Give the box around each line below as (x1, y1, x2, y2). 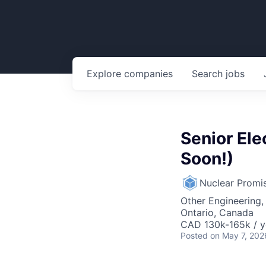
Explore (87, 68, 124, 80)
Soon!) (180, 148, 233, 169)
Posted (180, 230, 208, 240)
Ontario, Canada (180, 207, 254, 218)
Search (192, 68, 226, 80)
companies (124, 68, 173, 80)
